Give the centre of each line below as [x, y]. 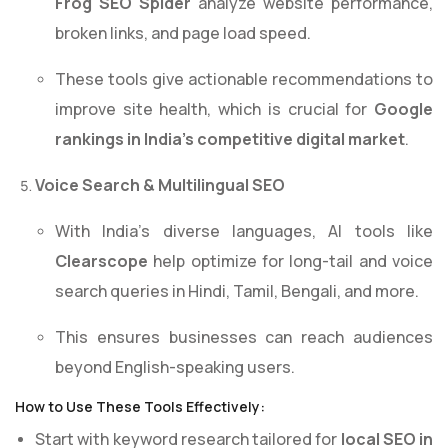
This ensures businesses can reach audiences [244, 337]
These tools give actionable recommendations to [244, 79]
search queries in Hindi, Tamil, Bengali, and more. [237, 291]
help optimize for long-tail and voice [290, 261]
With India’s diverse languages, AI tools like [244, 231]
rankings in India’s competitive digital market [230, 139]
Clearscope [101, 261]
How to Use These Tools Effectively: [140, 407]
